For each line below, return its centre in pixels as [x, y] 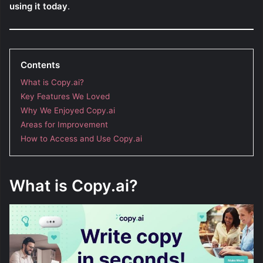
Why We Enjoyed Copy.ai [68, 110]
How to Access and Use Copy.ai [81, 138]
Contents [40, 65]
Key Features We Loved [65, 96]
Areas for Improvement [64, 124]
